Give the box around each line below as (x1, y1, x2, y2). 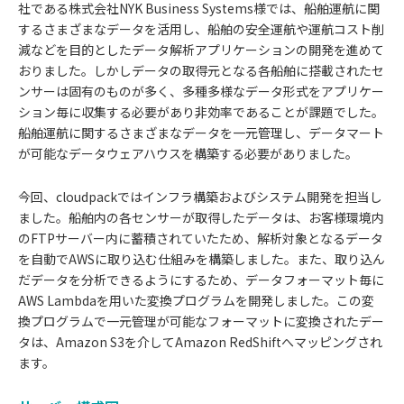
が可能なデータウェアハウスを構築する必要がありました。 (18, 143, 358, 162)
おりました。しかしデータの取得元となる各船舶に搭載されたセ (18, 60, 384, 79)
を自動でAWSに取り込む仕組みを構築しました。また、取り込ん (18, 249, 385, 268)
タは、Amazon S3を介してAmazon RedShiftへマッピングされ (18, 332, 382, 351)
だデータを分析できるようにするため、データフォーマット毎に (18, 270, 384, 289)
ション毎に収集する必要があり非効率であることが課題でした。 (18, 102, 384, 121)
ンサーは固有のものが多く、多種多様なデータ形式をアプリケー (18, 81, 384, 100)
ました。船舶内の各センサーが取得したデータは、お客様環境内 (18, 207, 384, 226)
